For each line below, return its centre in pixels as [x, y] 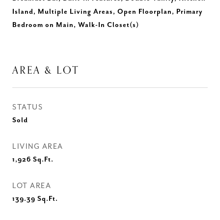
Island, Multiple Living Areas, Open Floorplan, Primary [108, 12]
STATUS [27, 107]
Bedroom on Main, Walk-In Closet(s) [76, 25]
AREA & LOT [46, 70]
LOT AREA [32, 186]
